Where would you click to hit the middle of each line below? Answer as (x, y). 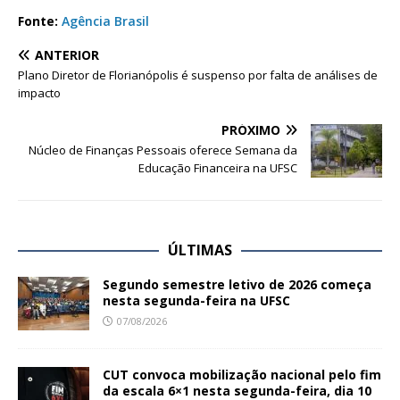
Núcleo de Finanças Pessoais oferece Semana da (163, 150)
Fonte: (38, 21)
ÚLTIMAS (200, 250)
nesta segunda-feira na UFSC (196, 301)
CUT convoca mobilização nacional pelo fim (242, 375)
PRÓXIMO (251, 130)
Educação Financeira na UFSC (218, 168)
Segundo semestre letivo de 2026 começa (237, 285)
